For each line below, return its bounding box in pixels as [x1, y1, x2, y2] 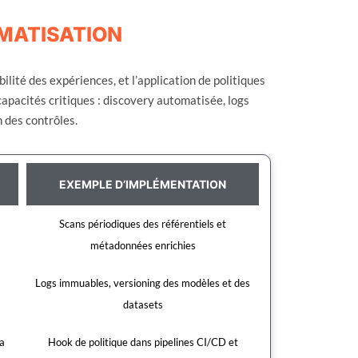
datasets [122, 297, 163, 311]
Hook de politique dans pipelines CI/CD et [47, 335, 238, 348]
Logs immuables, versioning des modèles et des [35, 276, 251, 289]
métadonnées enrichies [89, 238, 196, 252]
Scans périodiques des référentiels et [59, 217, 227, 230]
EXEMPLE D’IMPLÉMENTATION [59, 177, 227, 191]
